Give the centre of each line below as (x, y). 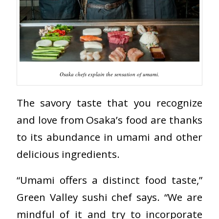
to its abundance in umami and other (109, 137)
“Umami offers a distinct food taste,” (109, 180)
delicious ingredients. (68, 154)
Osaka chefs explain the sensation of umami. (109, 74)
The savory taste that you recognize (109, 102)
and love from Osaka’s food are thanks (109, 120)
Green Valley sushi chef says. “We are (109, 197)
